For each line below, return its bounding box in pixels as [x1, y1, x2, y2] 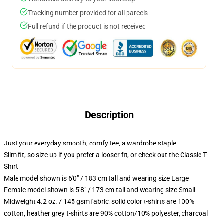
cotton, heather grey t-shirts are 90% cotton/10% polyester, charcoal [4, 209, 208, 217]
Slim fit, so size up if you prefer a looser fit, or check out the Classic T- [4, 151, 208, 159]
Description [84, 109, 134, 121]
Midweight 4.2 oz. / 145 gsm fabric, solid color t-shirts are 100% [4, 198, 194, 205]
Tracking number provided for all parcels [28, 9, 148, 17]
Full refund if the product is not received [28, 22, 146, 30]
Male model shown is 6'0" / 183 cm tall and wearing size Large [4, 174, 189, 182]
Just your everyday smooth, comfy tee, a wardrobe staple [4, 139, 176, 147]
